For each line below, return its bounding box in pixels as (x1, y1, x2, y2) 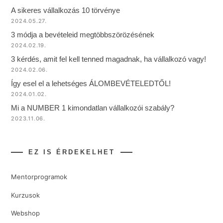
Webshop (11, 209, 40, 217)
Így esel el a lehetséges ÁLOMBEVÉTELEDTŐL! (11, 79, 171, 88)
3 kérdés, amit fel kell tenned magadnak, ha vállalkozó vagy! (11, 55, 207, 64)
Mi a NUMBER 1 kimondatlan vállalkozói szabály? (11, 104, 175, 112)
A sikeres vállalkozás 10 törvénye (11, 6, 120, 15)
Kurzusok (11, 191, 40, 199)
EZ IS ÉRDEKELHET (28, 148, 115, 156)
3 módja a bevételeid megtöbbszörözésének (11, 30, 155, 39)
